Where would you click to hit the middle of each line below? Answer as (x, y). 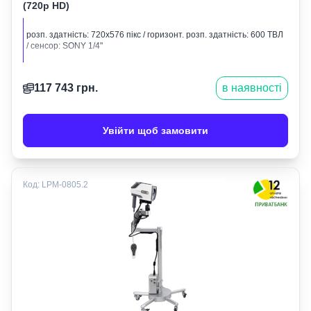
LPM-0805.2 (65, 185)
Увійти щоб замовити (155, 131)
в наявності (252, 88)
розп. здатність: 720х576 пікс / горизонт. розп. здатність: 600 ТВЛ (155, 35)
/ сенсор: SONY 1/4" (65, 46)
